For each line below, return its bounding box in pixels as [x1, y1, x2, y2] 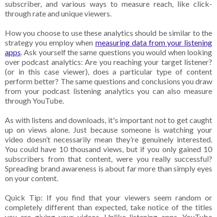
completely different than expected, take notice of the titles [5, 202, 212, 212]
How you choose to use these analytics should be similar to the [5, 28, 212, 38]
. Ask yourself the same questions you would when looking [21, 47, 212, 57]
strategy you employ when [5, 38, 95, 47]
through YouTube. [5, 96, 65, 106]
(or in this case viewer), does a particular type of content [5, 67, 212, 77]
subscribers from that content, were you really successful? [5, 154, 212, 164]
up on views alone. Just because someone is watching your [5, 125, 212, 135]
